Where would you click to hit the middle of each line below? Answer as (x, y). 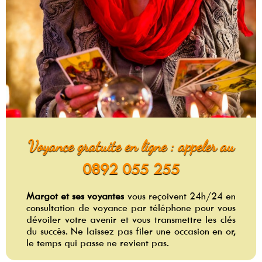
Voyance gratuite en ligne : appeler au (131, 146)
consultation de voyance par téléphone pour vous (131, 207)
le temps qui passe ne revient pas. (98, 242)
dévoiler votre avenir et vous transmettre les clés (131, 219)
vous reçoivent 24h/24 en (180, 196)
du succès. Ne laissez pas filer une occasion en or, (131, 231)
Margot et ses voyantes (75, 196)
